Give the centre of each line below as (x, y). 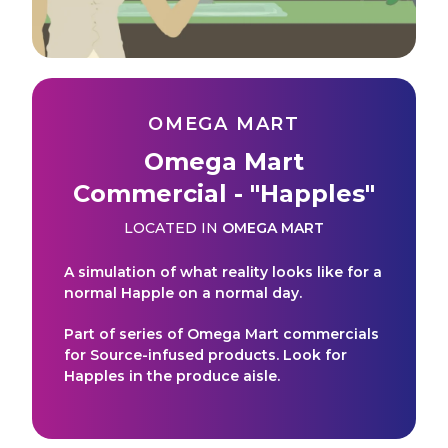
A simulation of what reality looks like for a (223, 271)
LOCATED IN (171, 227)
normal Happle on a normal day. (183, 292)
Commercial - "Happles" (224, 193)
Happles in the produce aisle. (172, 375)
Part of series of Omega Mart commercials (221, 333)
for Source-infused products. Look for (205, 354)
